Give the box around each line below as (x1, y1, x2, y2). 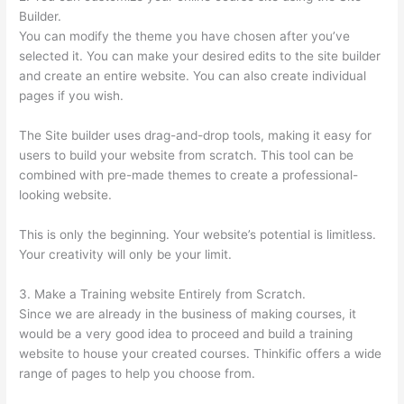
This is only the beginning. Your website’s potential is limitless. (19, 226, 377, 242)
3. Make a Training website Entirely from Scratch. (19, 286, 307, 301)
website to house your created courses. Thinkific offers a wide (19, 345, 382, 361)
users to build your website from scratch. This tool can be (19, 147, 354, 162)
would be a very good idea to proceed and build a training (19, 326, 353, 341)
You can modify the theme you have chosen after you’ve (19, 29, 351, 44)
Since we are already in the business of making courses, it (19, 306, 357, 321)
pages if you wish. (19, 88, 124, 104)
